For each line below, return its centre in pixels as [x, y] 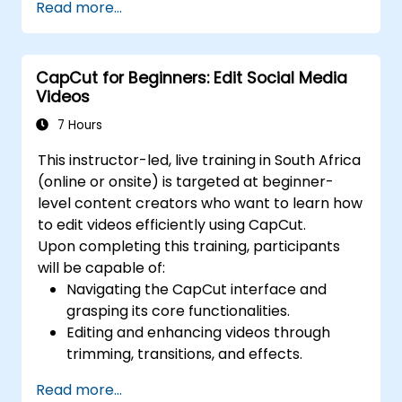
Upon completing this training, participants [189, 246]
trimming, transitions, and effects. [185, 354]
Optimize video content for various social [211, 36]
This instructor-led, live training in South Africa [200, 160]
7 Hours [78, 125]
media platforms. [127, 58]
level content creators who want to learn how [201, 203]
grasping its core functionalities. [179, 311]
